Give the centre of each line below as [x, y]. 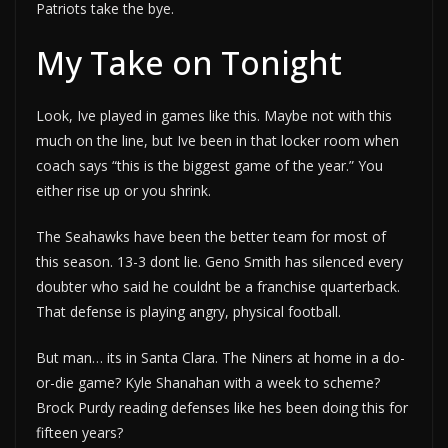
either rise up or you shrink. [123, 191]
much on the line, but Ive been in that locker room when [217, 141]
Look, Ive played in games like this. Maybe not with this [214, 116]
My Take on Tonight [189, 63]
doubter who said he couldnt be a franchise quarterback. [218, 287]
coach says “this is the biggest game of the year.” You [209, 166]
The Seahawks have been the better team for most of [211, 237]
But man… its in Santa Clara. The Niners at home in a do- [220, 358]
